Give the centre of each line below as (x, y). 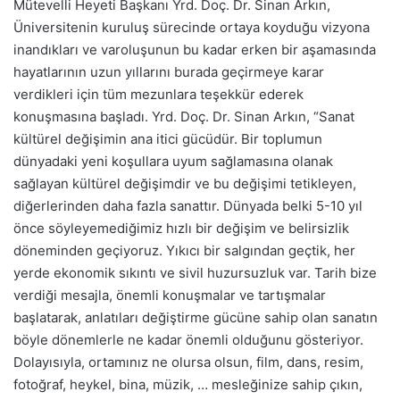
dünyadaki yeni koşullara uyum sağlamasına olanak (173, 161)
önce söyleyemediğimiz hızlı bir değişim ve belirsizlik (181, 228)
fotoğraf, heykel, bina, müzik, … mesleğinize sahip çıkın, (188, 384)
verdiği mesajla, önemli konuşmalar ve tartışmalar (170, 295)
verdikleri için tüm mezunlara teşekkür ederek (158, 94)
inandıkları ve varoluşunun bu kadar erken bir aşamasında (195, 49)
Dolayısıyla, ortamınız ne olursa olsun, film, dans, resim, (188, 362)
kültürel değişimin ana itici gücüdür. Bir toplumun (168, 138)
